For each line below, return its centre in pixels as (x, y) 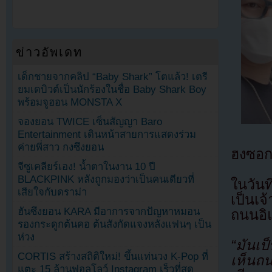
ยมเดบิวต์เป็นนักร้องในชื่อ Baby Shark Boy (112, 89)
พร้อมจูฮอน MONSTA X (70, 102)
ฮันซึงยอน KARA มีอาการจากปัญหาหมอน (109, 212)
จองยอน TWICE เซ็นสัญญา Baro (90, 122)
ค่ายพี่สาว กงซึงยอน (61, 148)
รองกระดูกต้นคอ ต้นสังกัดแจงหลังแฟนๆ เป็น (115, 225)
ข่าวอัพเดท (49, 52)
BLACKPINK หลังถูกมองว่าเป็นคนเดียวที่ (106, 180)
